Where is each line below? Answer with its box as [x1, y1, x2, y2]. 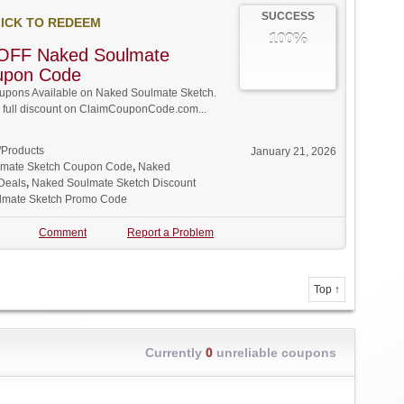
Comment [39, 226, 87, 239]
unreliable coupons [213, 345, 336, 360]
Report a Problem [127, 226, 214, 239]
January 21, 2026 [251, 145, 336, 158]
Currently [145, 345, 206, 360]
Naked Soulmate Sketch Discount [32, 177, 196, 189]
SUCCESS [261, 10, 315, 23]
